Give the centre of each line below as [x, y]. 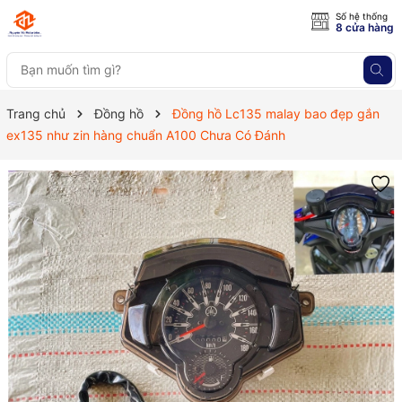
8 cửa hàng [365, 27]
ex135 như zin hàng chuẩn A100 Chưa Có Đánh [146, 135]
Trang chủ [36, 114]
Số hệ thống [362, 16]
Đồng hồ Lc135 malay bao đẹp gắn [276, 114]
